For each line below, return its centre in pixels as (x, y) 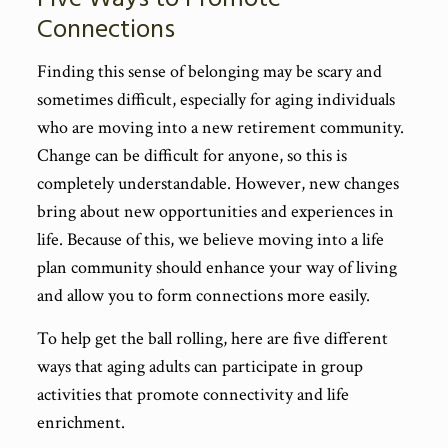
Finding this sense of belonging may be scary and (209, 71)
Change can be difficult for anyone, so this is (191, 155)
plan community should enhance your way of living (216, 267)
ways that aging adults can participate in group (199, 366)
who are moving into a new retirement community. (220, 127)
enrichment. (80, 422)
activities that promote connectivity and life (192, 394)
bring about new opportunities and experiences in (215, 211)
